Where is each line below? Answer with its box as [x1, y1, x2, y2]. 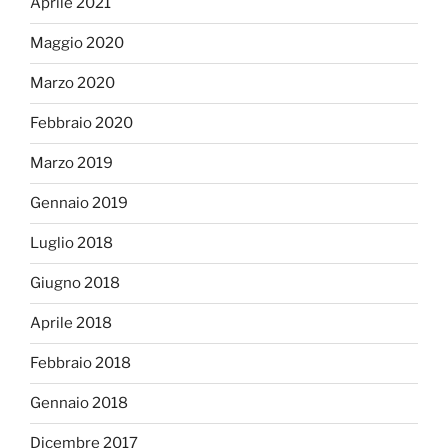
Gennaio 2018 [30, 394, 128, 413]
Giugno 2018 [30, 274, 120, 293]
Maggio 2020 [30, 34, 124, 53]
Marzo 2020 [30, 74, 115, 93]
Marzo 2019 [30, 154, 113, 173]
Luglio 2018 [30, 234, 113, 253]
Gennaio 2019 [30, 194, 128, 213]
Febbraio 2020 [30, 114, 133, 133]
